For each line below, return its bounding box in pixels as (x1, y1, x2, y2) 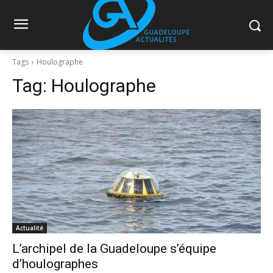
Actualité (16, 224, 43, 232)
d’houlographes (12, 257, 98, 271)
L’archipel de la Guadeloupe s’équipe (12, 241, 216, 256)
